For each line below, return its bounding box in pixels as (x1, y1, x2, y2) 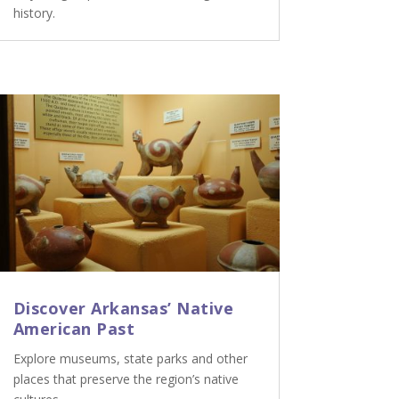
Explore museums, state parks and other (12, 350, 248, 368)
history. (12, 4, 55, 22)
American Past (12, 318, 135, 340)
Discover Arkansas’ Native (12, 297, 234, 320)
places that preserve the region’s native (12, 370, 239, 388)
